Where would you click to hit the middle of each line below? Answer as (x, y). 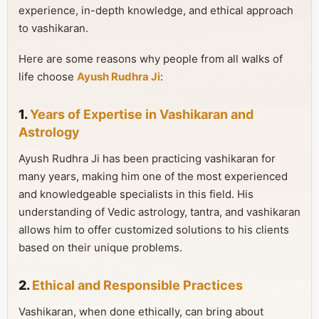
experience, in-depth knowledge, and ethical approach (156, 10)
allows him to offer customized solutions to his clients (154, 230)
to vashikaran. (53, 28)
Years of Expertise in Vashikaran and (142, 114)
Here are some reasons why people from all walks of (151, 59)
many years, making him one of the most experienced (153, 176)
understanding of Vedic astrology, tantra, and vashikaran (159, 212)
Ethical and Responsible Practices (137, 285)
